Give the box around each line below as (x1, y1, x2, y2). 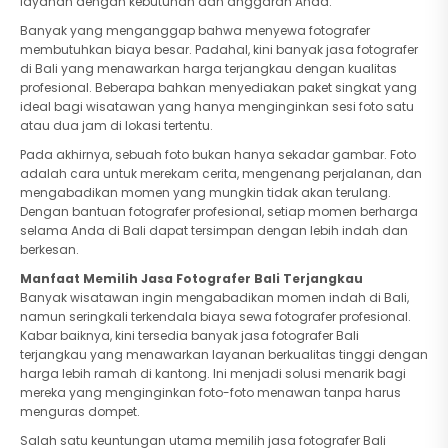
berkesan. (20, 241, 79, 258)
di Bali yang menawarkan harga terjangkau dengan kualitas (20, 60, 397, 77)
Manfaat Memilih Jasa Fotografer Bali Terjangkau (20, 270, 363, 287)
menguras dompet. (20, 403, 140, 420)
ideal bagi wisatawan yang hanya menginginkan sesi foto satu (20, 98, 414, 115)
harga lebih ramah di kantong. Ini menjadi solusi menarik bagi (20, 365, 406, 382)
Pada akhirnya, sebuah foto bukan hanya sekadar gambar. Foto (20, 146, 416, 163)
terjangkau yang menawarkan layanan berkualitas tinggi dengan (20, 346, 428, 363)
